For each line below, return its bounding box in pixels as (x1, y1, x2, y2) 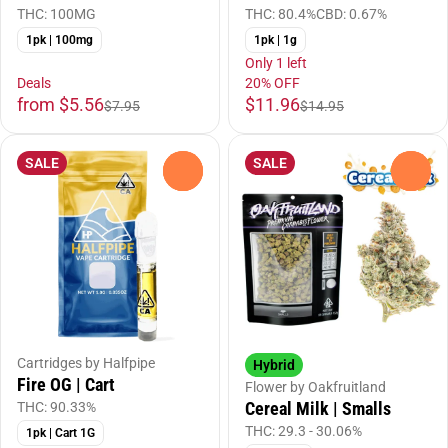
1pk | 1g (254, 33, 297, 47)
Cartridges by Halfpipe (17, 355, 155, 371)
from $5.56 (17, 94, 104, 115)
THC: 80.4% (245, 6, 316, 22)
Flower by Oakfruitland (245, 379, 386, 395)
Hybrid (253, 357, 295, 373)
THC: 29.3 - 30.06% (245, 423, 362, 439)
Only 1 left (245, 55, 307, 71)
